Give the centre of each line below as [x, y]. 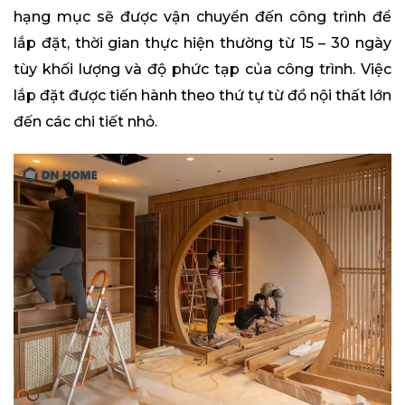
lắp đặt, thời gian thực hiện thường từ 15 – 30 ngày [202, 43]
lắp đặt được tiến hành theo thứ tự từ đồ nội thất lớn [202, 95]
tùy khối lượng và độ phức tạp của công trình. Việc [202, 69]
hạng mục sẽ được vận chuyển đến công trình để [202, 17]
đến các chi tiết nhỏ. [85, 122]
